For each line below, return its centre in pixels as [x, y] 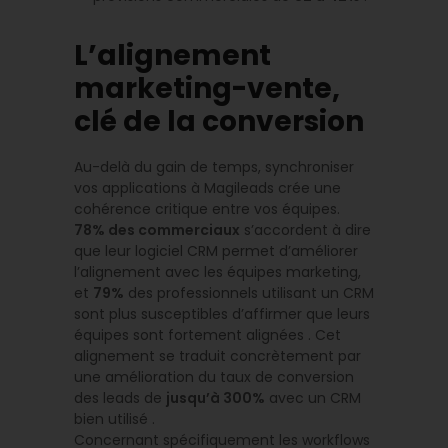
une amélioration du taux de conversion [214, 377]
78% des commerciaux [157, 230]
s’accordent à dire [305, 230]
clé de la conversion [219, 122]
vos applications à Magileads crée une [207, 188]
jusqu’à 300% [215, 398]
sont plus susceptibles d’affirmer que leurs [222, 314]
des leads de [120, 398]
